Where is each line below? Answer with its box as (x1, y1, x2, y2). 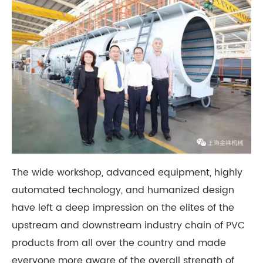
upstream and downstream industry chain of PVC (12, 218, 245, 233)
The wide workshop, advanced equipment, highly (12, 165, 242, 180)
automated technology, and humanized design (12, 183, 234, 198)
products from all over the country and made (12, 235, 226, 251)
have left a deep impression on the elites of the (12, 200, 234, 215)
